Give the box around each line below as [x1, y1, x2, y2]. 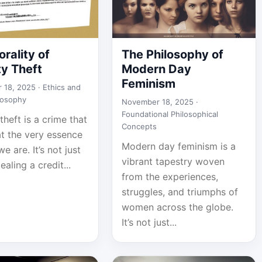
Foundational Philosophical [121, 109, 218, 119]
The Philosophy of [121, 47, 223, 61]
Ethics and [43, 82, 81, 92]
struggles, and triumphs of [121, 186, 238, 198]
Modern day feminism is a [121, 140, 236, 152]
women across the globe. [121, 201, 233, 213]
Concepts [121, 122, 157, 131]
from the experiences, [121, 171, 218, 182]
